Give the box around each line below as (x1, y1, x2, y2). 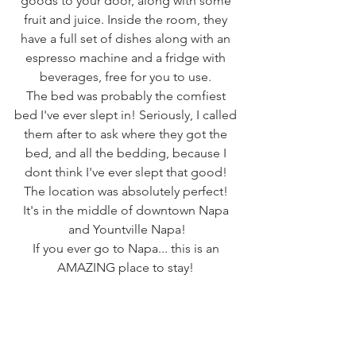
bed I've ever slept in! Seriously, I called (14, 106, 240, 122)
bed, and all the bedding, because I (25, 145, 230, 161)
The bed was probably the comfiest (25, 87, 229, 103)
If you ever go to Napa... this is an (32, 240, 222, 256)
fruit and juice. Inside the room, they (24, 11, 230, 27)
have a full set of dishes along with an (21, 30, 234, 46)
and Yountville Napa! (68, 221, 186, 237)
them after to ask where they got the (24, 126, 230, 141)
